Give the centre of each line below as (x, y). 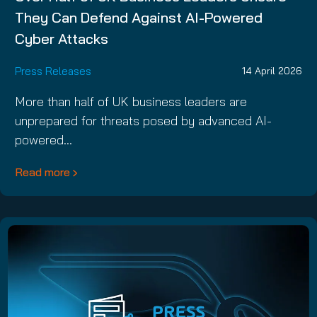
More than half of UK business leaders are (131, 101)
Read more (42, 172)
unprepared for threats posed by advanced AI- (143, 120)
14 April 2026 (272, 71)
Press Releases (53, 71)
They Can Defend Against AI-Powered (139, 17)
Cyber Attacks (62, 38)
